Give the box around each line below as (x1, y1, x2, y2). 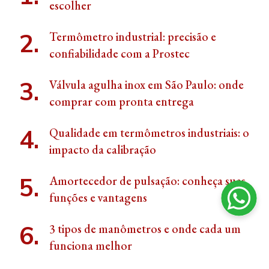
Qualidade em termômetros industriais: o (49, 125, 249, 141)
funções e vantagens (49, 190, 147, 206)
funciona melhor (49, 238, 132, 254)
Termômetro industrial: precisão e (49, 29, 216, 45)
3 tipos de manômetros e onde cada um (49, 221, 241, 237)
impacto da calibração (49, 142, 159, 158)
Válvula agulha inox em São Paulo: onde (49, 77, 244, 93)
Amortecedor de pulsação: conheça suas (49, 173, 246, 189)
